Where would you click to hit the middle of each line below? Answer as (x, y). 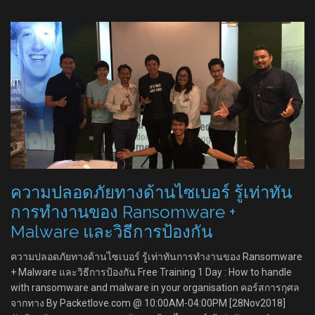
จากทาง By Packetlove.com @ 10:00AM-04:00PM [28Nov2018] (148, 303)
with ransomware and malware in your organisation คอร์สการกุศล (155, 288)
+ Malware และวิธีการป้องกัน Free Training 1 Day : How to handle (151, 272)
